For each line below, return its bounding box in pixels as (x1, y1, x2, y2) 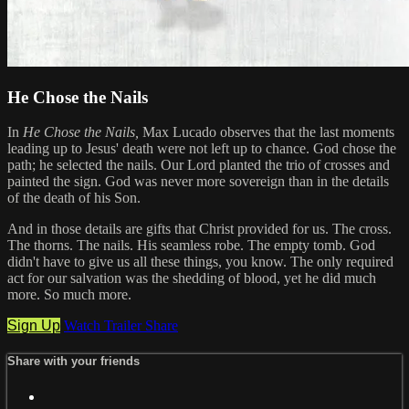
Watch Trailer (64, 318, 145, 334)
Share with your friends (7, 354, 140, 369)
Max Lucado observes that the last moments (139, 124, 394, 141)
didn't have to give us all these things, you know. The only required (7, 254, 393, 270)
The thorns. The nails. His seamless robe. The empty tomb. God (7, 237, 375, 254)
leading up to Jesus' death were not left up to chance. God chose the (7, 141, 396, 157)
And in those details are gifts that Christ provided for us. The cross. (7, 221, 392, 237)
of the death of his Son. (7, 190, 141, 206)
